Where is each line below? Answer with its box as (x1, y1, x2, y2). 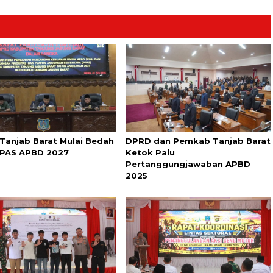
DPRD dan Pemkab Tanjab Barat (126, 135, 271, 146)
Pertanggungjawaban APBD (126, 158, 251, 169)
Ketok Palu (126, 147, 175, 157)
